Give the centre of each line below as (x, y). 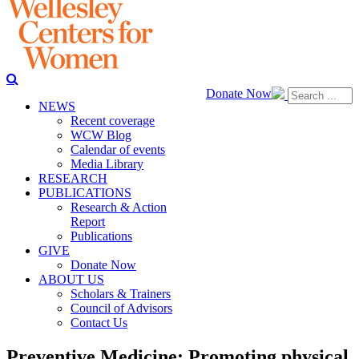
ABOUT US (71, 279)
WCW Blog (101, 135)
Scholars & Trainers (121, 294)
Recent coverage (113, 121)
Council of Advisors (121, 308)
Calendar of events (118, 149)
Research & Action (119, 207)
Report (88, 222)
